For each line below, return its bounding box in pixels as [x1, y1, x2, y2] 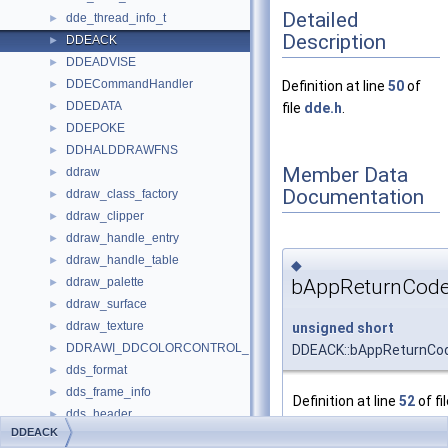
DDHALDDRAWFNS [66, 143, 178, 157]
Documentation [282, 184, 424, 209]
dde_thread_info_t [66, 11, 166, 25]
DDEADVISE [66, 55, 136, 69]
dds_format [66, 363, 127, 377]
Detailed [282, 7, 359, 32]
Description [282, 29, 386, 54]
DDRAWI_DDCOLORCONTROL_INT [66, 341, 268, 355]
